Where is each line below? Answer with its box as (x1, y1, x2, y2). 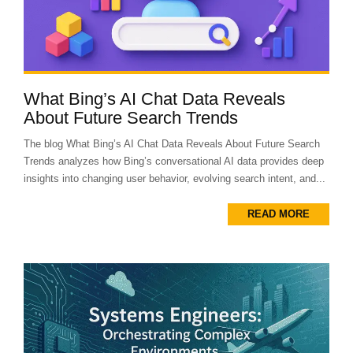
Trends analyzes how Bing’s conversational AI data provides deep (24, 154, 324, 167)
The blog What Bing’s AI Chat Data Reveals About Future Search (24, 137, 320, 150)
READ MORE (247, 207, 310, 220)
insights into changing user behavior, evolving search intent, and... (24, 172, 325, 184)
